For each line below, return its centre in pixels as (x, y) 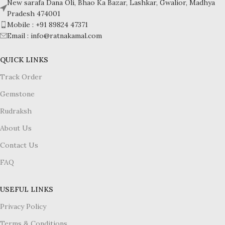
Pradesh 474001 (34, 14)
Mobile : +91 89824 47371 (47, 25)
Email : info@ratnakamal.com (54, 36)
